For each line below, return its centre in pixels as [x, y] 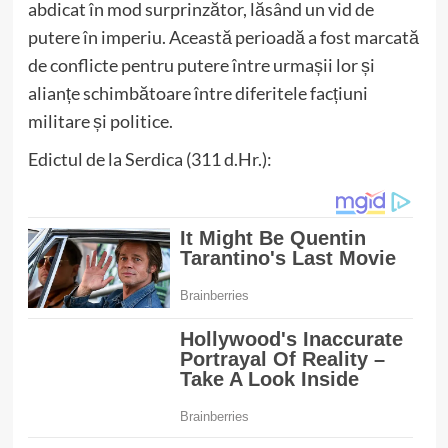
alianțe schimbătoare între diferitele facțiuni [197, 93]
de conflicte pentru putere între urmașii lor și [201, 65]
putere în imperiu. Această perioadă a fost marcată [223, 37]
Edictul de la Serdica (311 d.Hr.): [149, 159]
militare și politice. [100, 121]
